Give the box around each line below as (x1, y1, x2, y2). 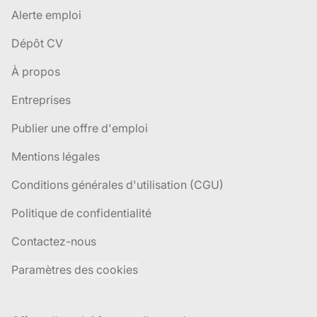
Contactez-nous (11, 234, 96, 248)
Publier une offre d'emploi (11, 121, 148, 135)
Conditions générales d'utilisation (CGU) (11, 178, 224, 192)
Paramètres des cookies (11, 263, 138, 277)
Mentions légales (11, 149, 100, 163)
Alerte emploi (11, 8, 81, 22)
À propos (11, 64, 60, 79)
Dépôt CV (11, 36, 63, 50)
